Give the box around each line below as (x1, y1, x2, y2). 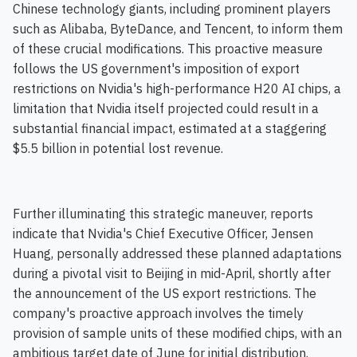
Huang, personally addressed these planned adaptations (13, 245, 342, 261)
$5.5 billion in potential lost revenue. (13, 140, 223, 156)
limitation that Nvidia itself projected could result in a (13, 100, 319, 116)
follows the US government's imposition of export (13, 61, 300, 76)
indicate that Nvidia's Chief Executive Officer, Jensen (13, 226, 313, 241)
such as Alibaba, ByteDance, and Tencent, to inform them (13, 21, 343, 37)
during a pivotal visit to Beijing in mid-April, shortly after (13, 265, 331, 281)
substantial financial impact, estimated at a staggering (13, 120, 327, 136)
